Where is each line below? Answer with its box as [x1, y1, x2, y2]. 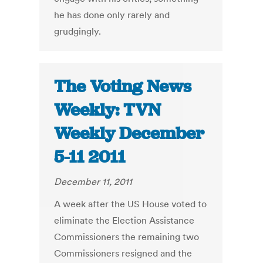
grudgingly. [54, 25, 102, 38]
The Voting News [54, 75, 192, 98]
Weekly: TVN [54, 99, 161, 122]
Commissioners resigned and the [54, 247, 193, 259]
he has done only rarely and [54, 9, 170, 21]
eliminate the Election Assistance [54, 214, 195, 227]
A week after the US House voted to [54, 198, 207, 210]
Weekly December [54, 122, 205, 145]
